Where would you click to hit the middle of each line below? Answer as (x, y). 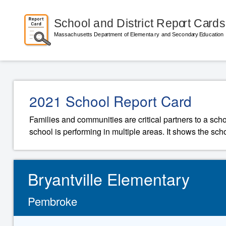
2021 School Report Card (111, 101)
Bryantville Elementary (109, 179)
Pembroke (53, 201)
